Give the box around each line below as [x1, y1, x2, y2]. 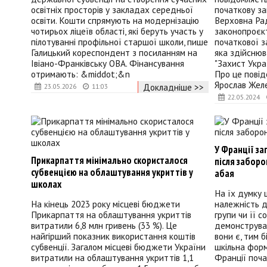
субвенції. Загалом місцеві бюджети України [31, 241, 206, 253]
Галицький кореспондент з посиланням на [31, 46, 197, 58]
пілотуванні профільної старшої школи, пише [31, 35, 208, 48]
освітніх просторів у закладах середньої [31, 3, 193, 15]
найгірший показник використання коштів [31, 230, 195, 243]
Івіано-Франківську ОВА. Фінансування [31, 57, 184, 69]
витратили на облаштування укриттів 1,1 [31, 252, 194, 264]
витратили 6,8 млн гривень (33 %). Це [31, 219, 177, 232]
